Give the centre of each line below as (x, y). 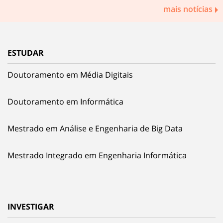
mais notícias (188, 9)
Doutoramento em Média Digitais (70, 75)
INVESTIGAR (31, 207)
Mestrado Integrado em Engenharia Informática (97, 156)
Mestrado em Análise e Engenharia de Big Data (95, 129)
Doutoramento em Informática (65, 102)
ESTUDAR (26, 53)
